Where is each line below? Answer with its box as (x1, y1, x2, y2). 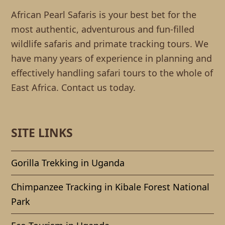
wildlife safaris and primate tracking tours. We (11, 38, 209, 50)
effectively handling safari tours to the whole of (11, 67, 213, 79)
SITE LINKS (11, 125, 73, 141)
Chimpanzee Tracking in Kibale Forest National (11, 181, 210, 193)
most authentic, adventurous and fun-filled (11, 23, 195, 36)
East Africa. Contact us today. (11, 81, 136, 94)
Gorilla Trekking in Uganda (11, 157, 125, 169)
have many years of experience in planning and (11, 52, 212, 65)
